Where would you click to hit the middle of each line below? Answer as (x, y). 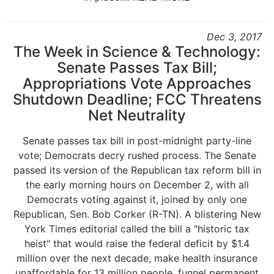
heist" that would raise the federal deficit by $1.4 (137, 243)
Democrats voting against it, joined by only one (137, 199)
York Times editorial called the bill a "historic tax (137, 229)
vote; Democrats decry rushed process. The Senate (137, 155)
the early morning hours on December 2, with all (137, 185)
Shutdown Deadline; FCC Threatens (137, 99)
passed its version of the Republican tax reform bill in (137, 170)
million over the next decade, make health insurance (137, 258)
